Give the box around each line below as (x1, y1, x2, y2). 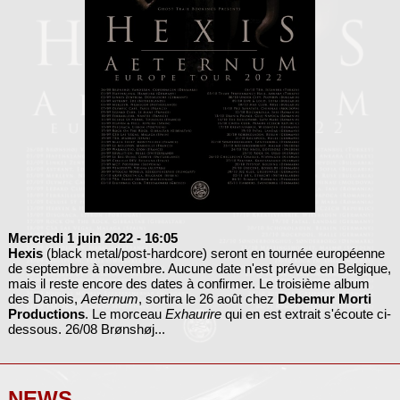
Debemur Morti (277, 291, 371, 307)
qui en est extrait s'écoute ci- (221, 306, 391, 322)
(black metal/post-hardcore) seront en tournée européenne (42, 246, 385, 262)
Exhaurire (164, 306, 221, 322)
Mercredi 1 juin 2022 (7, 230, 133, 246)
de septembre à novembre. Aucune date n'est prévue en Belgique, (7, 261, 391, 277)
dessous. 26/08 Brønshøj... (7, 321, 165, 337)
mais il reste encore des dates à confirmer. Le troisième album (7, 276, 370, 292)
